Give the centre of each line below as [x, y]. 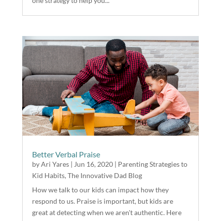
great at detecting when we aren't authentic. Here [107, 212]
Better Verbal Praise [66, 154]
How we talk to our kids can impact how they [100, 189]
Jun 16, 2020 [93, 164]
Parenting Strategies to [152, 164]
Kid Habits [48, 175]
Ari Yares [55, 164]
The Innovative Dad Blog [105, 175]
